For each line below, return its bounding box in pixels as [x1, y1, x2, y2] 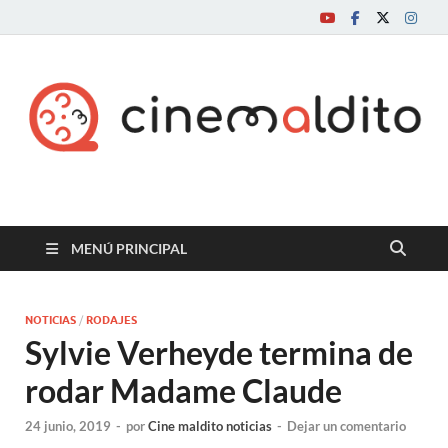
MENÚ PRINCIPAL [71, 239, 187, 257]
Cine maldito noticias [148, 418, 272, 435]
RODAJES [86, 312, 137, 327]
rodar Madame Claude [25, 370, 342, 410]
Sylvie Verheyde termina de [25, 332, 413, 372]
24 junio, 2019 [25, 418, 111, 435]
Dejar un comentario [287, 418, 406, 435]
